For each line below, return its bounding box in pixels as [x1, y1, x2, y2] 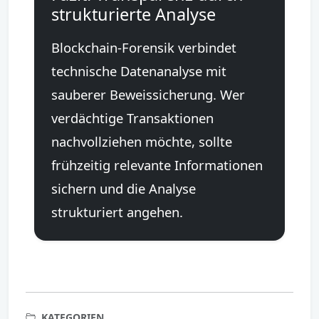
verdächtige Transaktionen [51, 108, 214, 127]
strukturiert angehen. [51, 202, 183, 221]
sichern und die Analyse [51, 179, 196, 197]
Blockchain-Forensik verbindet [51, 38, 236, 56]
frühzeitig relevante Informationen [51, 155, 263, 174]
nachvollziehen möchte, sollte [51, 132, 232, 150]
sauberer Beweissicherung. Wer [51, 85, 245, 103]
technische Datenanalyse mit [51, 61, 226, 80]
